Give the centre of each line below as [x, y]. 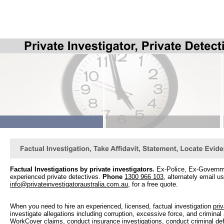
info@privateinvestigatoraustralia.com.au [69, 184]
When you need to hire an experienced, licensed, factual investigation [111, 206]
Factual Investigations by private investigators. [82, 169]
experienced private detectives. [55, 177]
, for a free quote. [153, 184]
